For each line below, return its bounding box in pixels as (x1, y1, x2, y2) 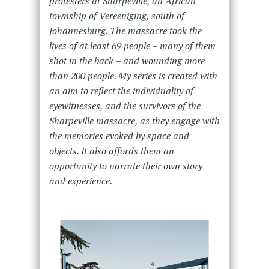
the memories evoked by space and (49, 128, 189, 142)
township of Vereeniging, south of (49, 8, 184, 22)
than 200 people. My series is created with (49, 68, 217, 82)
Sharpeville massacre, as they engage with (49, 113, 220, 127)
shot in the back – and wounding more (49, 53, 205, 67)
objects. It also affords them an (49, 144, 174, 157)
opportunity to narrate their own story (49, 159, 202, 172)
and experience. (49, 174, 112, 187)
